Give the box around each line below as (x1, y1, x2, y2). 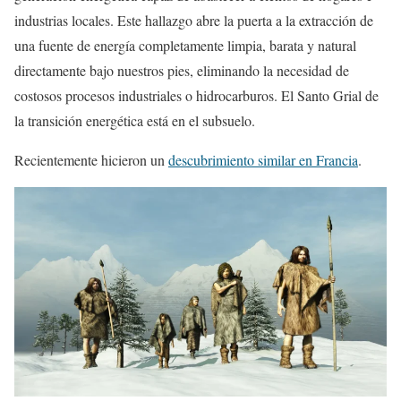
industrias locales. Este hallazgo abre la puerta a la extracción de (14, 10, 373, 30)
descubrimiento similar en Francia (168, 149, 358, 169)
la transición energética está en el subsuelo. (14, 110, 255, 130)
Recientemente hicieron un (14, 149, 168, 169)
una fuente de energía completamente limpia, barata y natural (14, 35, 356, 55)
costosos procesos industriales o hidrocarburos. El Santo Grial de (14, 85, 379, 105)
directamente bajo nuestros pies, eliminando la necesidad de (14, 60, 349, 80)
